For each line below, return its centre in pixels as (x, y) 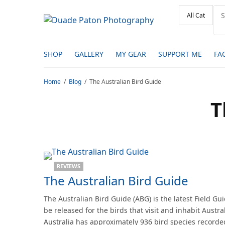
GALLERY (89, 54)
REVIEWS (69, 166)
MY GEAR (131, 54)
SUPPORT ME (180, 54)
